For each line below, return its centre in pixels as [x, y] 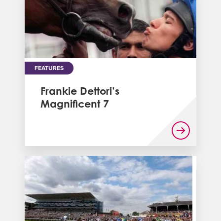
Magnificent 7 [75, 103]
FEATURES [49, 68]
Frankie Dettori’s [80, 91]
